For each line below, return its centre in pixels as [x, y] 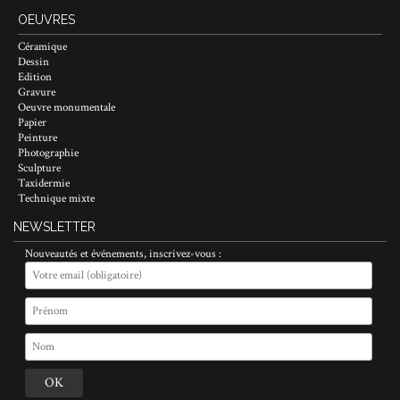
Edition [35, 77]
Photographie [48, 153]
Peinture [37, 137]
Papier [32, 122]
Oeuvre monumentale [67, 107]
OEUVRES [46, 19]
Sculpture [39, 168]
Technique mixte [56, 198]
